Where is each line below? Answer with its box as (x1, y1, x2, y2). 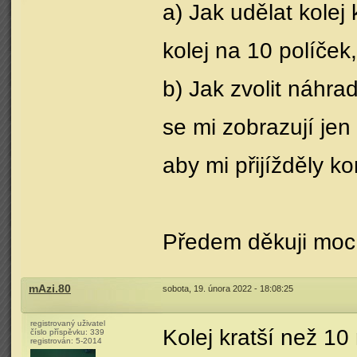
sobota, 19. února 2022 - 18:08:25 (163, 284, 293, 293)
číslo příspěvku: (30, 328, 90, 336)
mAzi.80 (29, 283, 71, 295)
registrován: (30, 336, 76, 345)
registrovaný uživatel (30, 319, 105, 328)
